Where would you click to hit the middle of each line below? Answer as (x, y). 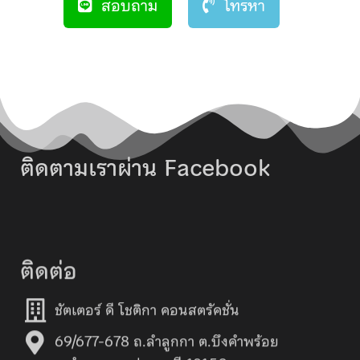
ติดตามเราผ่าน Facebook (145, 168)
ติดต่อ (49, 267)
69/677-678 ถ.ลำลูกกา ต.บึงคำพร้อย (166, 337)
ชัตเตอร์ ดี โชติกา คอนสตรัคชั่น (147, 306)
